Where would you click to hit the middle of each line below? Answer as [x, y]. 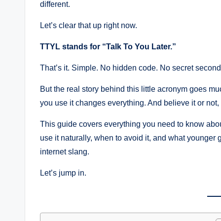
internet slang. [65, 151]
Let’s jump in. [63, 173]
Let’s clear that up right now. [89, 25]
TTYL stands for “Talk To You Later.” [108, 46]
